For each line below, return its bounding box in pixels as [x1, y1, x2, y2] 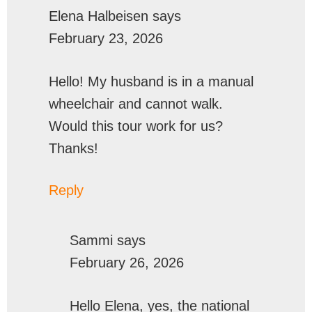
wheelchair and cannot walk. [49, 95, 223, 111]
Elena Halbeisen [49, 8, 148, 24]
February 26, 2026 [70, 254, 184, 270]
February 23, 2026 [49, 30, 163, 46]
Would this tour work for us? [49, 118, 223, 134]
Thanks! [49, 140, 98, 156]
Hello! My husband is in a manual [49, 73, 253, 89]
